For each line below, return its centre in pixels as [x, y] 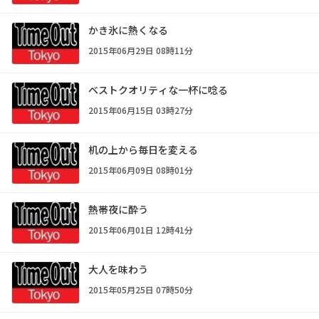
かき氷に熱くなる [128, 30]
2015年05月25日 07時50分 [141, 289]
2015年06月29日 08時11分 [141, 50]
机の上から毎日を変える [143, 149]
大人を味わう [118, 269]
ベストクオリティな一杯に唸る [158, 89]
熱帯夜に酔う [118, 209]
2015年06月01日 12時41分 [141, 229]
